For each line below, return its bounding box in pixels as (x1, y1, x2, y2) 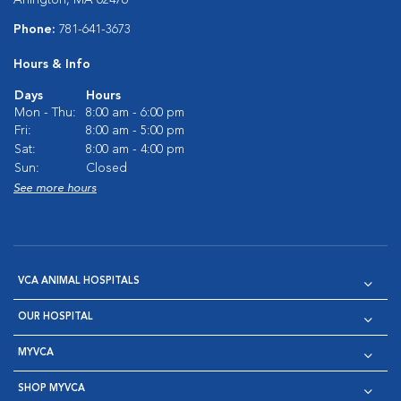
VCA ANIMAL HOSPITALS (18, 276, 140, 286)
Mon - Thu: (14, 106, 76, 119)
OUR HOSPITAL (18, 311, 93, 322)
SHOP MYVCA (18, 383, 85, 394)
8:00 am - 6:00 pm (86, 106, 184, 119)
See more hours (13, 182, 97, 194)
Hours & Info (13, 57, 90, 71)
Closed (86, 161, 127, 175)
